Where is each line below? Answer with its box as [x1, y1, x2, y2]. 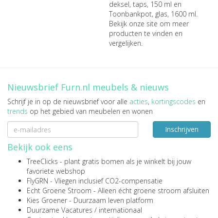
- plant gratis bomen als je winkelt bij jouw [58, 157, 191, 166]
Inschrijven [164, 125, 199, 134]
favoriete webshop [27, 166, 85, 176]
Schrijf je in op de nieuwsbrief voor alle [7, 97, 129, 106]
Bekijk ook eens [7, 141, 73, 153]
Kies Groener [27, 196, 67, 205]
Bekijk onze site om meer [109, 19, 189, 28]
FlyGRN [27, 176, 48, 185]
